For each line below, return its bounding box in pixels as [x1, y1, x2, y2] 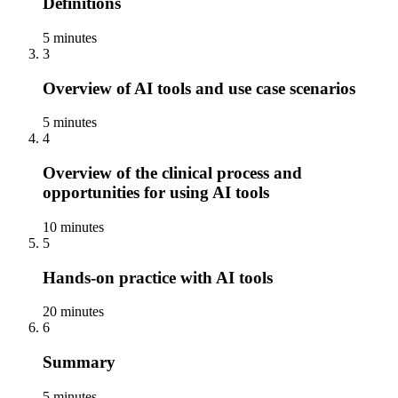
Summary [43, 352, 115, 371]
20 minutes [43, 304, 104, 320]
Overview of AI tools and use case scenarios [43, 78, 355, 98]
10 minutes [43, 219, 104, 235]
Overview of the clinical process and [43, 163, 302, 183]
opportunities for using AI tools [43, 183, 269, 203]
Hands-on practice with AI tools [43, 267, 273, 287]
